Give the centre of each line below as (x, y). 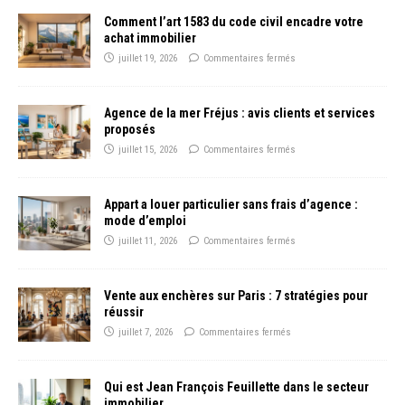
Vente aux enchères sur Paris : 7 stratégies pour (236, 296)
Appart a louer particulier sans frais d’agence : (231, 205)
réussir (124, 312)
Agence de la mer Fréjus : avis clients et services (240, 113)
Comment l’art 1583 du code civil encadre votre (234, 21)
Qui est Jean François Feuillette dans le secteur (236, 387)
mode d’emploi (145, 221)
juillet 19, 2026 (148, 58)
